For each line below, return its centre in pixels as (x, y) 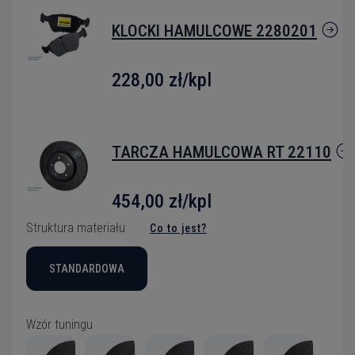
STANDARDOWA (87, 269)
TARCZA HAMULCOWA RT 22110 (221, 152)
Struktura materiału (76, 228)
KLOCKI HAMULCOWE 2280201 (214, 31)
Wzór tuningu (59, 324)
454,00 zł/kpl (162, 201)
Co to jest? (178, 228)
